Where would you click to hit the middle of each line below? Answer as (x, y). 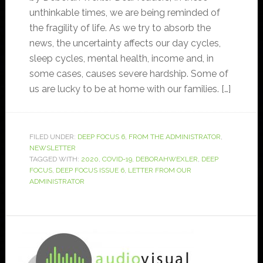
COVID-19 (117, 159)
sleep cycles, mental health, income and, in (121, 59)
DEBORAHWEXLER (166, 159)
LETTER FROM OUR (159, 171)
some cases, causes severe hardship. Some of (129, 74)
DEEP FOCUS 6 (101, 137)
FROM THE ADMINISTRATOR (174, 137)
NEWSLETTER (52, 148)
